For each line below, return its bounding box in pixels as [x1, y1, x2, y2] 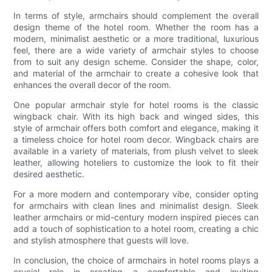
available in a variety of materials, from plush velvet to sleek [13, 146, 259, 157]
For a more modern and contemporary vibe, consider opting [13, 189, 259, 200]
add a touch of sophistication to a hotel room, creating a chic [13, 223, 259, 234]
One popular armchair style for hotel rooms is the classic [13, 100, 259, 110]
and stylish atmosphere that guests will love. [13, 235, 189, 246]
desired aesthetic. [13, 169, 85, 180]
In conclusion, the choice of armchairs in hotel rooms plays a [13, 255, 259, 266]
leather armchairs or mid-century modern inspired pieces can [13, 212, 259, 223]
